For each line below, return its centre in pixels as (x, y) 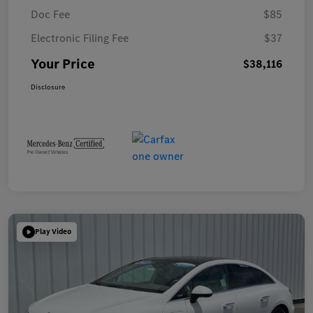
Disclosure (48, 87)
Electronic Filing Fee (80, 38)
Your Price (63, 64)
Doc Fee (50, 15)
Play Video (53, 232)
